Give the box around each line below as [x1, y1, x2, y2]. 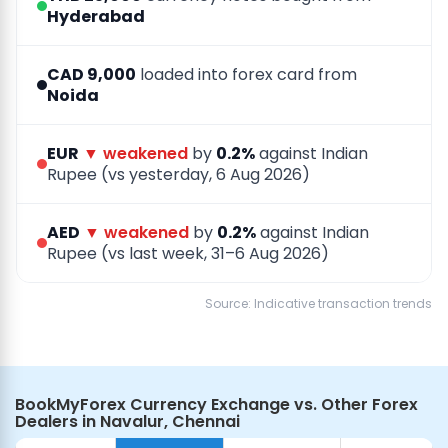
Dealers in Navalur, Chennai [15, 410, 240, 434]
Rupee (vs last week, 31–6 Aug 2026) [47, 242, 329, 266]
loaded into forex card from [136, 63, 357, 87]
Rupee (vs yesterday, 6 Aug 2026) [47, 163, 310, 187]
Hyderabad [47, 5, 145, 29]
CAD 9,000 [47, 63, 136, 87]
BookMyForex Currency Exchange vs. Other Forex [15, 393, 418, 417]
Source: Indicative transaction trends [205, 295, 432, 313]
